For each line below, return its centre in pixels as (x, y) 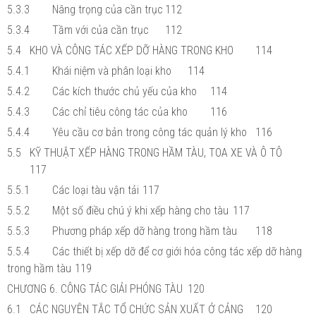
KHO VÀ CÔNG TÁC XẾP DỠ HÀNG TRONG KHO (132, 50)
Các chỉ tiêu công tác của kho (120, 111)
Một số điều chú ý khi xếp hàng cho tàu (140, 210)
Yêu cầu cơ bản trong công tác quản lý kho (150, 132)
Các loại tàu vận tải (96, 190)
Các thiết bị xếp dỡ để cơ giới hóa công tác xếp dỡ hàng (177, 251)
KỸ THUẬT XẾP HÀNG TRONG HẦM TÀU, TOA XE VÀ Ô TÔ (156, 152)
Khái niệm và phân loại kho (112, 71)
